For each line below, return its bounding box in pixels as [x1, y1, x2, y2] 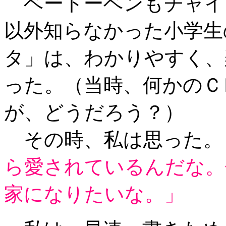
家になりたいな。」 [4, 183, 184, 205]
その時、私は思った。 [4, 129, 223, 150]
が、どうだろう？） [4, 101, 184, 123]
